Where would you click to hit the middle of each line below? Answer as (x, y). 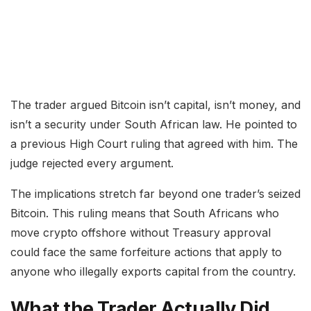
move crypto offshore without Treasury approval (141, 232)
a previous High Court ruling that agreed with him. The (154, 143)
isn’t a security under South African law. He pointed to (154, 124)
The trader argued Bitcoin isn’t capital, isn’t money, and (155, 104)
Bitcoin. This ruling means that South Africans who (145, 213)
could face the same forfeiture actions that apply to (146, 252)
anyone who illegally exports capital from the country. (153, 271)
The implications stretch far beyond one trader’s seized (155, 193)
